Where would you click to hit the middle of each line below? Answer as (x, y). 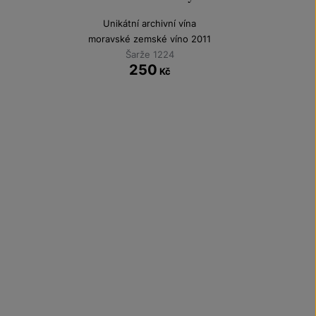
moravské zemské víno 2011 (150, 38)
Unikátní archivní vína (150, 23)
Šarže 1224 (150, 54)
